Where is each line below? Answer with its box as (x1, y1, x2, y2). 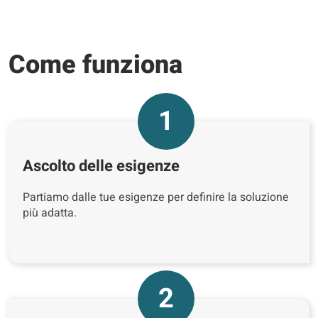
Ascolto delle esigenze (23, 155, 180, 177)
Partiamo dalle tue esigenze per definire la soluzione (23, 189, 289, 206)
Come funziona (9, 46, 182, 84)
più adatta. (23, 204, 77, 221)
